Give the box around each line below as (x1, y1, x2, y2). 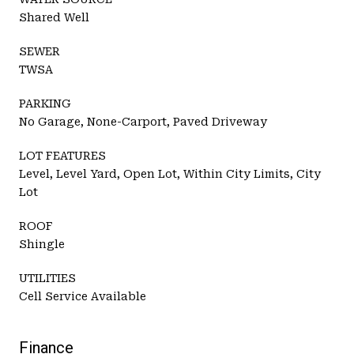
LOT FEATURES (19, 149, 106, 162)
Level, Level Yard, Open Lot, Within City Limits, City (19, 167, 321, 180)
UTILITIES (19, 271, 76, 284)
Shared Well (19, 10, 89, 24)
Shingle (19, 237, 65, 250)
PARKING (19, 96, 71, 110)
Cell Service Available (19, 289, 146, 303)
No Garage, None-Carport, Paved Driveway (19, 115, 267, 128)
